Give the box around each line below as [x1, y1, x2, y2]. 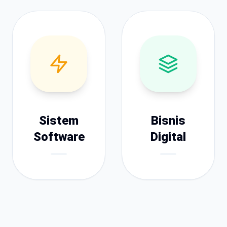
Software [33, 130, 85, 144]
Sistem [39, 113, 79, 128]
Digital [150, 130, 186, 144]
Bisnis [151, 113, 185, 128]
